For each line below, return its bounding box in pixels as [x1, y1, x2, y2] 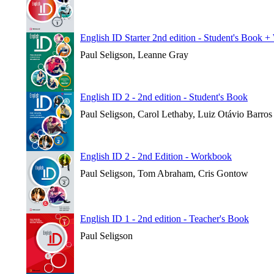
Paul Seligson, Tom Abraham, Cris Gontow [80, 168, 248, 179]
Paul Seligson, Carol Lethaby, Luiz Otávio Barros [80, 109, 272, 119]
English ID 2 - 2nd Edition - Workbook [80, 151, 232, 161]
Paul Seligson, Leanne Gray [80, 50, 188, 60]
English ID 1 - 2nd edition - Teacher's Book [80, 213, 249, 224]
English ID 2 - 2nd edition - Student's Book [80, 92, 248, 102]
